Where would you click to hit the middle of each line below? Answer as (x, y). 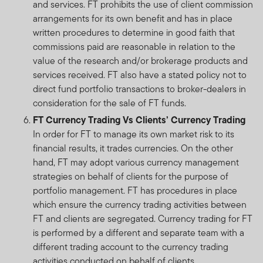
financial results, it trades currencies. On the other (133, 148)
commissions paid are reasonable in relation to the (134, 46)
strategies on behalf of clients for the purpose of (131, 176)
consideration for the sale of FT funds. (109, 103)
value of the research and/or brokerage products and (140, 60)
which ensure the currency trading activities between (140, 204)
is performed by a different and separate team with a (139, 232)
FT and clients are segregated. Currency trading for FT (143, 218)
